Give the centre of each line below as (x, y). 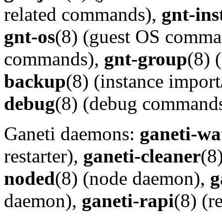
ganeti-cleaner (142, 156)
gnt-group (146, 59)
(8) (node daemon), (133, 178)
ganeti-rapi (128, 201)
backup (35, 81)
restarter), (44, 156)
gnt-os (29, 37)
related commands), (83, 14)
